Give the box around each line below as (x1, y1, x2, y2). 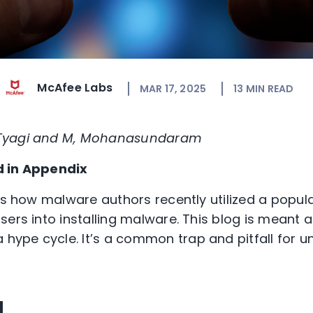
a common (103, 230, 178, 248)
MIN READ (245, 81, 294, 96)
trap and (177, 230, 238, 248)
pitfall (237, 230, 277, 248)
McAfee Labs (37, 80, 113, 96)
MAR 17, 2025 (139, 81, 207, 96)
